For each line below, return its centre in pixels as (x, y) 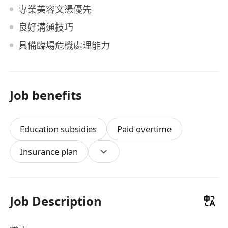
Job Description (56, 201)
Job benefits (46, 95)
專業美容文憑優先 (55, 9)
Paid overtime (145, 129)
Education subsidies (59, 129)
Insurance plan (49, 152)
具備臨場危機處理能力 (64, 45)
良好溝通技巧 (46, 27)
